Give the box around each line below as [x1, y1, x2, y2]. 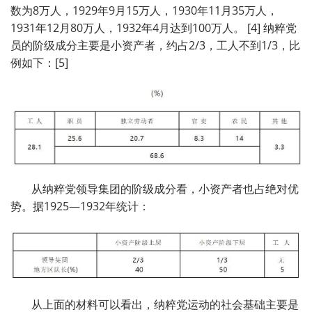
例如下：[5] [10, 55, 68, 71]
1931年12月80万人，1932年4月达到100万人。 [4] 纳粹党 [10, 20, 297, 36]
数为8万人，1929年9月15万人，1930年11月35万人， [10, 3, 278, 19]
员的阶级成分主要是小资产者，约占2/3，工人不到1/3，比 [10, 38, 300, 54]
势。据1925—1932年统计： [10, 198, 150, 214]
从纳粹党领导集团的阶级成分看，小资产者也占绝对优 [31, 180, 299, 196]
